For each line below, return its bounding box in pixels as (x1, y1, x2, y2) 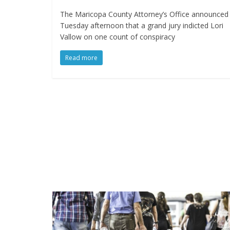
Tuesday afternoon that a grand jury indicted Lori (60, 21, 223, 31)
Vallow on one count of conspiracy (60, 32, 175, 42)
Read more (65, 53, 98, 63)
